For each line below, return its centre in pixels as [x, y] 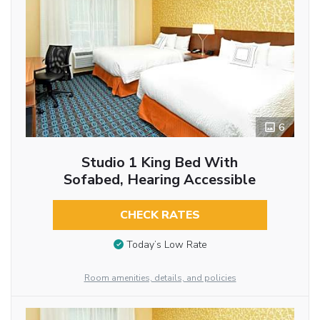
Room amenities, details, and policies [160, 278]
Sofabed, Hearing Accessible [160, 180]
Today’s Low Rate [166, 244]
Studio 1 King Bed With [160, 163]
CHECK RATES [160, 215]
